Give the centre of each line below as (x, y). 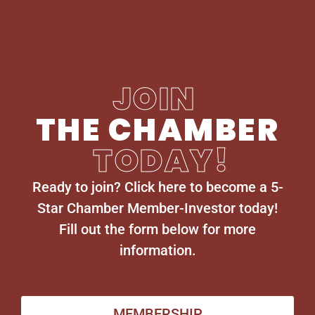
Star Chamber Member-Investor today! (157, 208)
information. (157, 250)
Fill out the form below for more (157, 229)
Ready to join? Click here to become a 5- (157, 187)
